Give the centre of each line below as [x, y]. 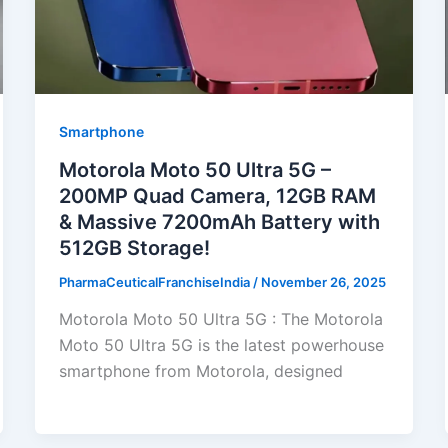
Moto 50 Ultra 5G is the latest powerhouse [221, 345]
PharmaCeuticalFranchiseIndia [155, 281]
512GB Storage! [134, 247]
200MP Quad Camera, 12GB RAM [217, 195]
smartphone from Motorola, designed [200, 371]
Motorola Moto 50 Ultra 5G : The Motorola [220, 319]
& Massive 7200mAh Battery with [219, 221]
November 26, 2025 [323, 281]
